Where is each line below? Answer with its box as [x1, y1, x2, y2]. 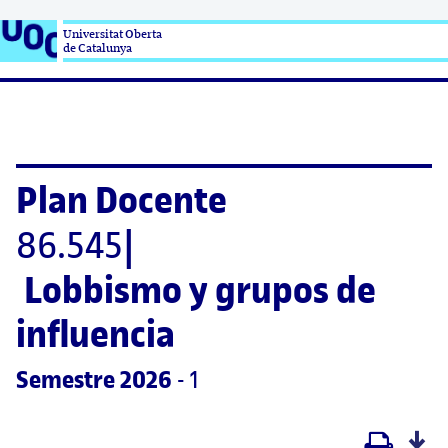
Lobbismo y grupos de [24, 267, 376, 313]
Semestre [16, 364, 115, 396]
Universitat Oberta [63, 26, 162, 42]
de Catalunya [63, 40, 132, 56]
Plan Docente [16, 177, 227, 223]
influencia [16, 311, 175, 357]
